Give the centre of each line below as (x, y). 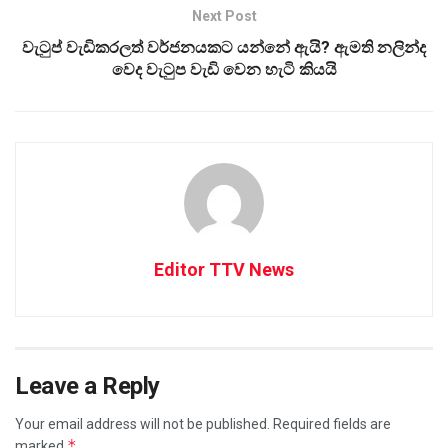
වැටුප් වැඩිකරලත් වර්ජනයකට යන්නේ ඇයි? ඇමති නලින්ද (224, 47)
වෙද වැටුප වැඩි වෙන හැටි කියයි (224, 69)
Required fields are (332, 423)
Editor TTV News (224, 269)
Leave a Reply (87, 385)
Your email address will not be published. (142, 423)
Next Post (224, 15)
